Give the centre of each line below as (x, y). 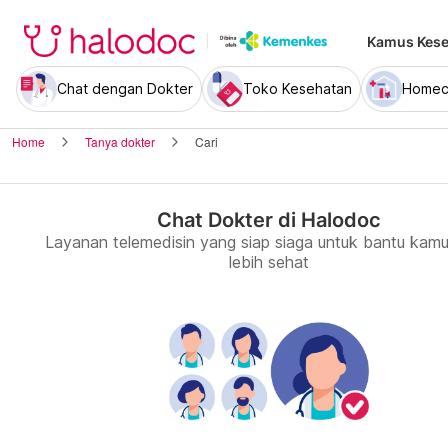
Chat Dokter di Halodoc (268, 220)
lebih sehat (268, 262)
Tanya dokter (120, 141)
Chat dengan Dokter (125, 88)
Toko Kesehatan (297, 88)
